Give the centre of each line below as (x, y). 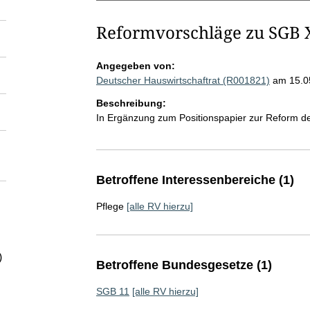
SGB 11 (112, 291)
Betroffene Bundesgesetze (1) (184, 265)
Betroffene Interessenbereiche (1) (195, 180)
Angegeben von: (135, 66)
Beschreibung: (131, 103)
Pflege (110, 206)
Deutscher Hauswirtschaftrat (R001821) (183, 80)
